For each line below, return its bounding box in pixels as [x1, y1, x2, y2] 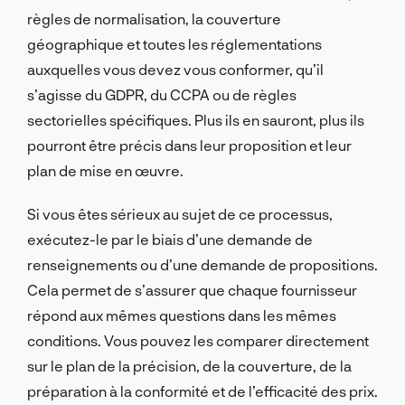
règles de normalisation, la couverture [27, 9, 281, 27]
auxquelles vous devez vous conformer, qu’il [27, 60, 324, 78]
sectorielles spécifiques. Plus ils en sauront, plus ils [27, 110, 364, 128]
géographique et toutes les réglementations [27, 34, 322, 52]
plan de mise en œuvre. [27, 161, 184, 179]
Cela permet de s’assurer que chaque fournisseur [27, 280, 357, 298]
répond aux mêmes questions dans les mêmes [27, 306, 336, 324]
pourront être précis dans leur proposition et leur [27, 136, 352, 154]
